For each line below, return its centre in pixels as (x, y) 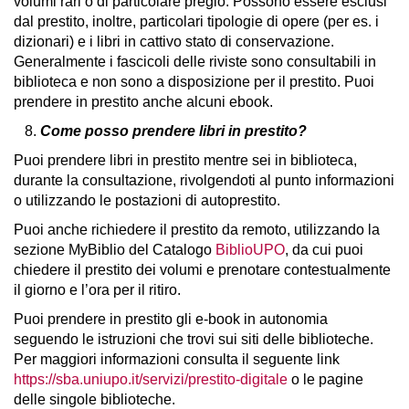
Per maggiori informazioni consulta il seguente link (177, 359)
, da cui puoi (324, 250)
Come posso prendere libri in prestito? (173, 131)
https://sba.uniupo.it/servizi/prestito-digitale (151, 379)
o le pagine (325, 379)
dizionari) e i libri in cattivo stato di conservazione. (174, 42)
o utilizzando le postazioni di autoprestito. (147, 200)
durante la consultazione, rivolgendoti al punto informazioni (204, 180)
